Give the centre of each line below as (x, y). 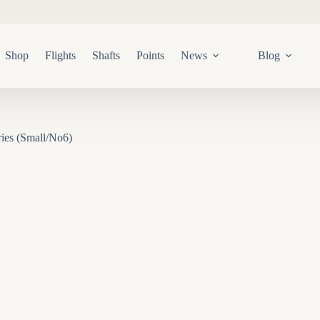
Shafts (106, 55)
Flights (61, 55)
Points (151, 55)
